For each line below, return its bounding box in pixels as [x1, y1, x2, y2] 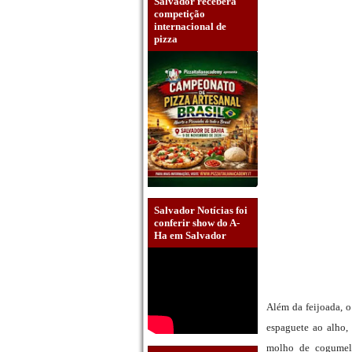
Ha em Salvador [154, 229, 226, 242]
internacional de [154, 20, 226, 32]
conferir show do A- [154, 217, 240, 229]
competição [154, 7, 205, 20]
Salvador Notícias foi [154, 204, 247, 217]
